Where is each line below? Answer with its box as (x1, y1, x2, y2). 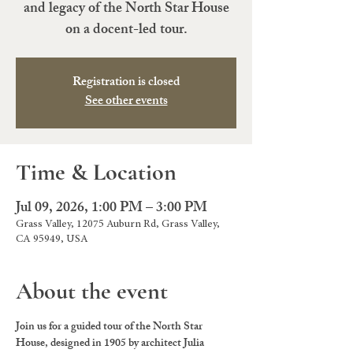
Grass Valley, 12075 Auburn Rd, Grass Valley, (16, 219, 220, 230)
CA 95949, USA (16, 234, 88, 245)
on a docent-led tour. (65, 18, 188, 43)
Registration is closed (72, 72, 180, 95)
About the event (16, 277, 168, 306)
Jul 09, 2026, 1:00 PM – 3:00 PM (16, 196, 207, 221)
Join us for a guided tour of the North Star (16, 318, 205, 337)
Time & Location (16, 158, 176, 187)
